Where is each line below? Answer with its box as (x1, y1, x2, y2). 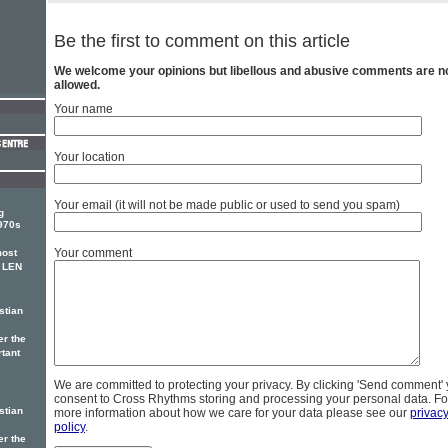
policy (54, 420, 85, 435)
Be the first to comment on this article (54, 31, 350, 52)
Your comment (54, 246, 132, 261)
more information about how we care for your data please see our (54, 406, 410, 421)
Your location (54, 150, 125, 165)
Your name (54, 102, 113, 117)
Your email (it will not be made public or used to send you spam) (54, 198, 400, 213)
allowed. (54, 78, 100, 93)
